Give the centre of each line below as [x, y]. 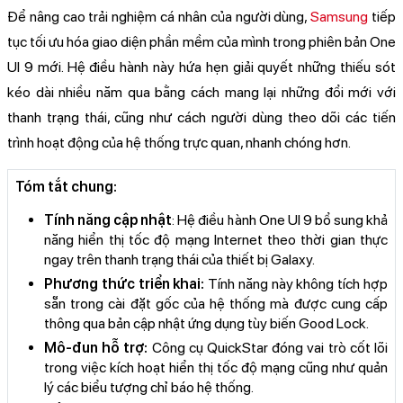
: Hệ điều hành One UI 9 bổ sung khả [280, 220]
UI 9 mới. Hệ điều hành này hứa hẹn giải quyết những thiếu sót [201, 67]
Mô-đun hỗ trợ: [96, 348]
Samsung [340, 17]
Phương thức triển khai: [125, 284]
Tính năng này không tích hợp [296, 284]
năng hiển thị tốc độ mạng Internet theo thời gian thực [216, 240]
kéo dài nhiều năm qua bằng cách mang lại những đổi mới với [201, 93]
